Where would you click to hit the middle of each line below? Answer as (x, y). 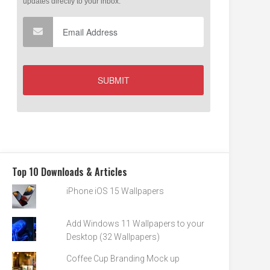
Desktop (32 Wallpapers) (113, 237)
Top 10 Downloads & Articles (70, 172)
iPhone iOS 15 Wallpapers (115, 191)
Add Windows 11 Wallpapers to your (136, 224)
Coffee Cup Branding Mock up (123, 259)
